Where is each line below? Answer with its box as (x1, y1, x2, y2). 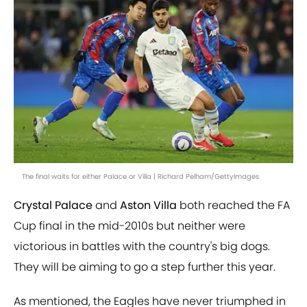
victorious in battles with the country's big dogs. (14, 238, 270, 255)
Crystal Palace (14, 197, 93, 214)
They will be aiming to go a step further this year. (14, 259, 275, 275)
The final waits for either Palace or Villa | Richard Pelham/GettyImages (22, 171, 259, 182)
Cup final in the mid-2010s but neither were (14, 218, 245, 234)
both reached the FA (177, 197, 290, 214)
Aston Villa (117, 197, 177, 214)
